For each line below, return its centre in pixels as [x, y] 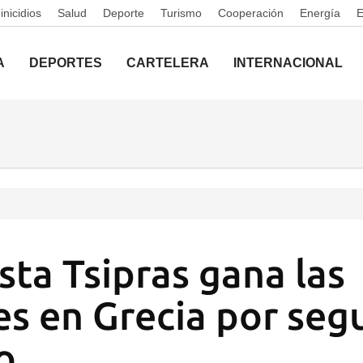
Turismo [181, 13]
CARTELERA [168, 63]
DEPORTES [66, 63]
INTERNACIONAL [288, 63]
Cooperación [251, 13]
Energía [320, 13]
